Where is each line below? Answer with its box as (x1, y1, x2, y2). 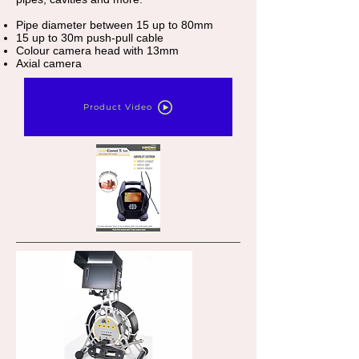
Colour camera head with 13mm (16, 44, 179, 57)
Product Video (83, 102, 152, 112)
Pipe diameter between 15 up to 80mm (16, 18, 213, 31)
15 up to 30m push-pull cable (16, 31, 163, 44)
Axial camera (16, 57, 82, 70)
